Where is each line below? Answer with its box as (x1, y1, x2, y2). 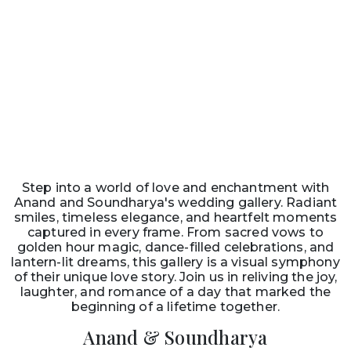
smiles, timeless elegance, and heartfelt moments (13, 209, 338, 225)
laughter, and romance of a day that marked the (20, 284, 331, 299)
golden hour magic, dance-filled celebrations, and (16, 239, 335, 255)
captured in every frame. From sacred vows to (27, 224, 324, 240)
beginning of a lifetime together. (71, 299, 280, 314)
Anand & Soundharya (83, 324, 268, 349)
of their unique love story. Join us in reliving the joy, (13, 269, 338, 284)
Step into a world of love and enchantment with (21, 179, 330, 195)
